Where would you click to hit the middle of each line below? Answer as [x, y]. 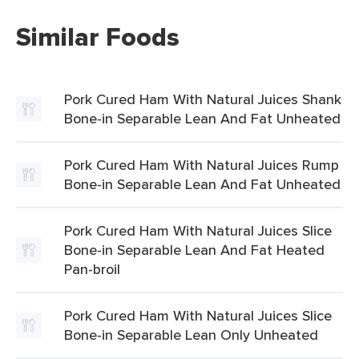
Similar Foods [98, 37]
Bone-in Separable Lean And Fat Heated [194, 250]
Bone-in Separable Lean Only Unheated [191, 335]
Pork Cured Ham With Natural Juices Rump [202, 165]
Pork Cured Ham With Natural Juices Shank [203, 99]
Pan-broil [92, 269]
